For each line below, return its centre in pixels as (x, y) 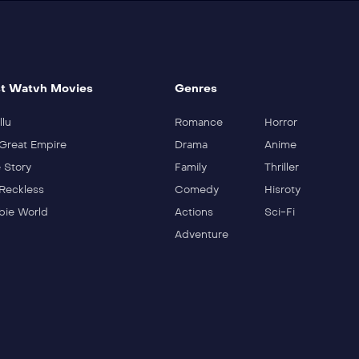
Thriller (282, 167)
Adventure (201, 234)
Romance (198, 122)
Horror (281, 122)
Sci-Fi (280, 212)
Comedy (196, 190)
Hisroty (283, 190)
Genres (196, 88)
